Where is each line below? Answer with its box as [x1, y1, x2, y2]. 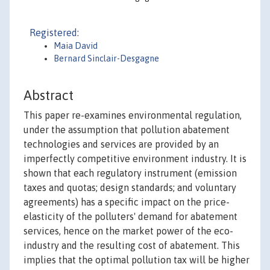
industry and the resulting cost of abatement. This [24, 240, 240, 251]
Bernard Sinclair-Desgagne [54, 54, 159, 63]
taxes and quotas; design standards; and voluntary [24, 182, 236, 193]
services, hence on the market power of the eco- [24, 225, 233, 237]
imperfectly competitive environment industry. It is [24, 153, 246, 165]
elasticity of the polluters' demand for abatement [24, 211, 237, 222]
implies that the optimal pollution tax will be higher [24, 254, 250, 266]
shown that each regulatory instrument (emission [24, 168, 237, 179]
